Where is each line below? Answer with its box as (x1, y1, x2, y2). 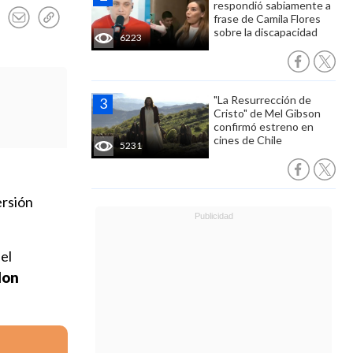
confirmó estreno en (214, 120, 314, 133)
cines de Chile (214, 133, 282, 147)
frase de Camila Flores (214, 12, 321, 25)
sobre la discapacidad (214, 25, 318, 39)
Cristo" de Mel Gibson (214, 106, 321, 120)
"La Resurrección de (214, 93, 311, 106)
